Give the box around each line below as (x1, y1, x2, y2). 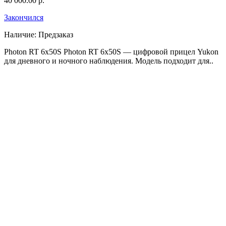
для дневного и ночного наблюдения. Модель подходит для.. (4, 56, 213, 65)
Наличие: (4, 30, 36, 39)
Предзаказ (38, 30, 73, 39)
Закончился (4, 13, 43, 22)
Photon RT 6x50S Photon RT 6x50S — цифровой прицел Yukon (4, 47, 218, 56)
